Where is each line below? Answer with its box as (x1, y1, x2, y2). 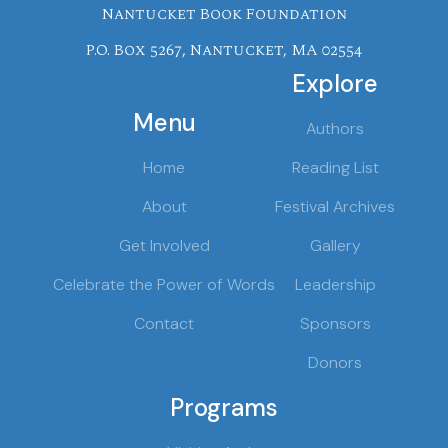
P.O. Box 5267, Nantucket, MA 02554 (86, 37, 362, 62)
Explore (292, 67, 378, 99)
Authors (306, 117, 364, 139)
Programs (170, 391, 278, 423)
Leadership (294, 273, 376, 295)
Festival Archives (275, 195, 395, 217)
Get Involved (118, 234, 210, 256)
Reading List (291, 156, 379, 178)
